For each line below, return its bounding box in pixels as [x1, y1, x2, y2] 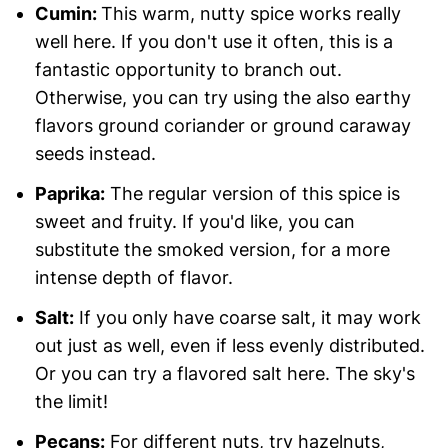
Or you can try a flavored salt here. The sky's [34, 362, 415, 384]
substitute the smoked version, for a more [34, 238, 390, 260]
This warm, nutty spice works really [100, 2, 401, 24]
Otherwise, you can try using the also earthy [34, 86, 411, 108]
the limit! [34, 390, 108, 412]
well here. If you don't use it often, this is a [34, 30, 393, 52]
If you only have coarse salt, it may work [73, 306, 421, 328]
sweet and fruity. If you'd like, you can [34, 210, 355, 232]
